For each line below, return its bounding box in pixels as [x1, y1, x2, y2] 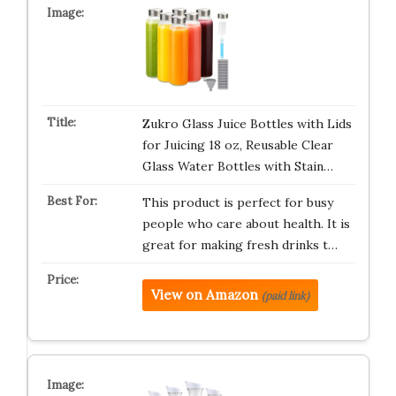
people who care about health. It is [141, 216, 350, 232]
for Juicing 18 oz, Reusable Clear [141, 137, 333, 153]
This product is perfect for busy [141, 194, 333, 210]
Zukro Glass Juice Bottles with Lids [141, 116, 352, 132]
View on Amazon [150, 286, 258, 303]
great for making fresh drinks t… [141, 237, 338, 253]
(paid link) [261, 289, 309, 302]
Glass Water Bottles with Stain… [141, 158, 333, 174]
